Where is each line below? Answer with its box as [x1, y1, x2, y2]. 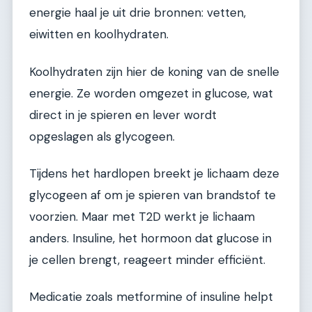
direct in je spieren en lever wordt [29, 107, 217, 123]
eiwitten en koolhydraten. [29, 26, 169, 42]
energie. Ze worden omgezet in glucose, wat [29, 85, 273, 101]
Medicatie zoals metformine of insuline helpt [29, 289, 273, 305]
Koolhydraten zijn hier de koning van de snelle [29, 63, 279, 79]
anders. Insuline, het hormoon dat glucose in [29, 230, 272, 246]
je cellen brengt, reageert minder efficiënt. [29, 251, 265, 267]
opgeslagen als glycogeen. [29, 128, 175, 144]
